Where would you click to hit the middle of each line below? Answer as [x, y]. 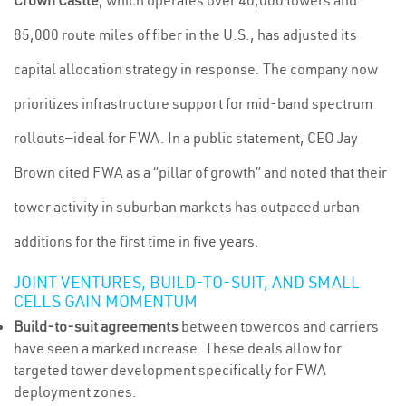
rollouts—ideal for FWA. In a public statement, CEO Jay [186, 138]
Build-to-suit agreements [96, 326]
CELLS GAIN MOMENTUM [106, 301]
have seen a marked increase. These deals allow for [178, 348]
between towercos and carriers [279, 326]
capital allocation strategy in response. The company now [196, 69]
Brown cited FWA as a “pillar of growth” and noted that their [200, 172]
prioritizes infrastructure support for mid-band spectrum [193, 103]
